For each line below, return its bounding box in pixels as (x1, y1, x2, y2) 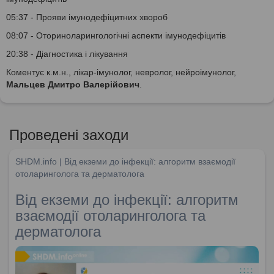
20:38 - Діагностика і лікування (6, 48, 128, 59)
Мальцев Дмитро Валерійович (6, 79, 139, 89)
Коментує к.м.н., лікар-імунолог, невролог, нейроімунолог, (6, 67, 236, 77)
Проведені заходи (9, 126, 128, 143)
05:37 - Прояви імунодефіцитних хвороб (6, 12, 168, 22)
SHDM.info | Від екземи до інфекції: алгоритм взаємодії (15, 156, 235, 166)
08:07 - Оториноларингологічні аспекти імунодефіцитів (6, 30, 226, 40)
